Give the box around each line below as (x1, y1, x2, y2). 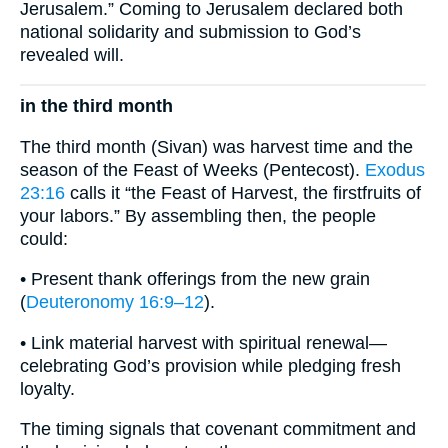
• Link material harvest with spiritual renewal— (20, 332, 387, 353)
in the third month (20, 96, 173, 117)
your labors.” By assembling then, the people (20, 205, 376, 226)
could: (20, 228, 68, 249)
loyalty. (20, 378, 75, 399)
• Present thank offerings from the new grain (20, 269, 370, 290)
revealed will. (20, 44, 124, 65)
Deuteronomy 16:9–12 (26, 292, 204, 313)
